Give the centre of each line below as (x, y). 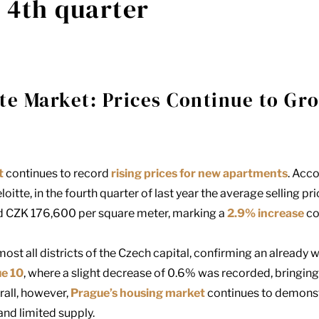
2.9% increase (266, 214)
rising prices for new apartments (199, 174)
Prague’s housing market (138, 293)
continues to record (57, 174)
